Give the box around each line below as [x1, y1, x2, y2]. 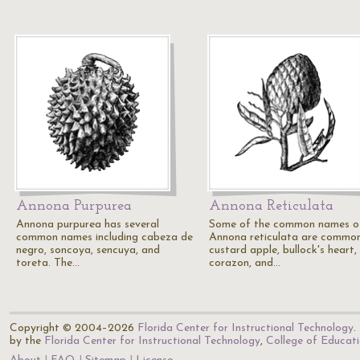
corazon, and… [209, 257, 280, 269]
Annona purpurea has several [16, 219, 159, 231]
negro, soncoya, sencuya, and [16, 244, 160, 256]
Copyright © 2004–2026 [10, 322, 137, 334]
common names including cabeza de [16, 231, 193, 243]
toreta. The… [16, 257, 80, 269]
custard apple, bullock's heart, [209, 244, 357, 256]
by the [10, 335, 44, 347]
